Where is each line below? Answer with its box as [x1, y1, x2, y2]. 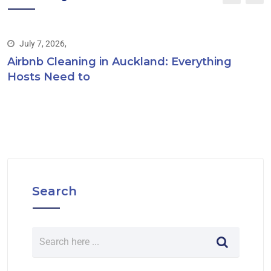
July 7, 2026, [19, 38, 67, 48]
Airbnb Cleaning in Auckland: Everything [7, 54, 232, 68]
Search [32, 183, 77, 198]
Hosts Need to [7, 70, 90, 83]
